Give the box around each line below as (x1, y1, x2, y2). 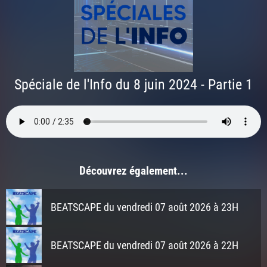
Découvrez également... (79, 163, 188, 178)
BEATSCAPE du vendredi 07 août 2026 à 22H (51, 238, 238, 253)
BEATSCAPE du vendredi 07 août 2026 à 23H (51, 200, 238, 215)
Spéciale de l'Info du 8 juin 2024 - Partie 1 (14, 74, 253, 94)
